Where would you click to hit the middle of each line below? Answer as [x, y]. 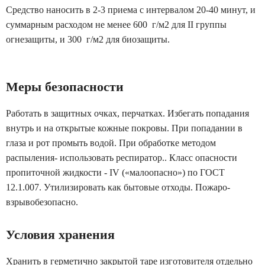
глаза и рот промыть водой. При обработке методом [111, 143]
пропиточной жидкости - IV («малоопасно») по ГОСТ [115, 172]
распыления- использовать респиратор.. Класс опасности [122, 158]
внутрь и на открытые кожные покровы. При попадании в [124, 128]
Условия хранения [60, 235]
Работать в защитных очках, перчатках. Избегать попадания [127, 113]
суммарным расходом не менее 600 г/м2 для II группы [116, 25]
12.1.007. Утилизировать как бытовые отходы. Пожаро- [118, 187]
